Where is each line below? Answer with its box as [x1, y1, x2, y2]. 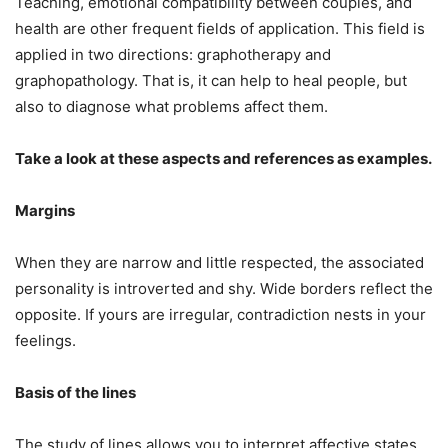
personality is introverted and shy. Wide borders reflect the [15, 279, 433, 299]
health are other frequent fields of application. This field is [15, 19, 425, 39]
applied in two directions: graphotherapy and [15, 45, 331, 65]
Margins [15, 201, 75, 221]
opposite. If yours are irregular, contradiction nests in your [15, 305, 426, 325]
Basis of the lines [15, 383, 136, 403]
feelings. [15, 331, 76, 351]
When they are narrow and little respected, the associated [15, 253, 424, 273]
